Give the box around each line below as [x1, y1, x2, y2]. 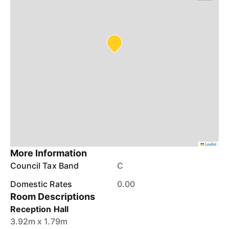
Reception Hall [10, 204, 68, 214]
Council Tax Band [10, 161, 79, 171]
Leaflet [204, 141, 216, 147]
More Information [10, 148, 87, 158]
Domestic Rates [10, 179, 72, 189]
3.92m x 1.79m [10, 216, 67, 226]
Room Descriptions [10, 191, 96, 202]
